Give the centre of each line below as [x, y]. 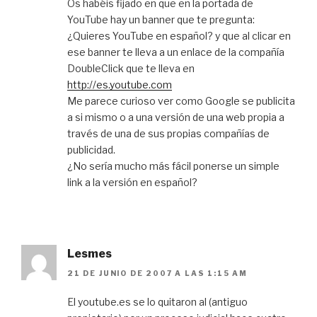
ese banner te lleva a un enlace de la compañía [176, 52]
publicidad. [91, 149]
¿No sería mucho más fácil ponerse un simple [173, 166]
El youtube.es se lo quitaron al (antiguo [157, 302]
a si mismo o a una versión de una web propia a [176, 117]
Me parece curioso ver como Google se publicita [181, 100]
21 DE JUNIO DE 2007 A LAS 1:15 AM [157, 273]
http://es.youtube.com [120, 84]
